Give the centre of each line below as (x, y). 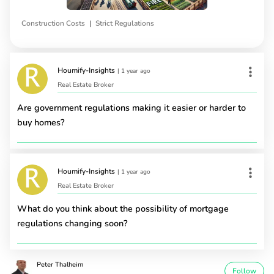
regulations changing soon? (72, 223)
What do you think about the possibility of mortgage (123, 208)
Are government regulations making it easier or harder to (131, 107)
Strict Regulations (125, 23)
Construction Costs (53, 23)
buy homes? (41, 122)
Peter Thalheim (60, 264)
